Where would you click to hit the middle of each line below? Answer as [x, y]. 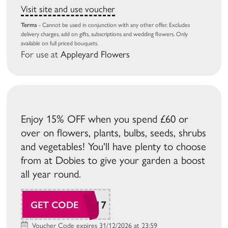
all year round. [51, 174]
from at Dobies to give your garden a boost [113, 160]
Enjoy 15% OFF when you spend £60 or [105, 119]
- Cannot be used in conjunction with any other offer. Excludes [114, 25]
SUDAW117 [77, 205]
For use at [41, 54]
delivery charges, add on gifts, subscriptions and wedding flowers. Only [105, 34]
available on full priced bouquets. [60, 43]
